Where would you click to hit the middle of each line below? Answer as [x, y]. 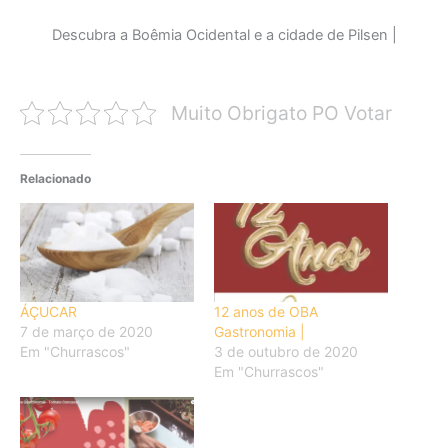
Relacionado [55, 178]
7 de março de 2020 [86, 332]
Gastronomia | [259, 332]
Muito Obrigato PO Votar [281, 112]
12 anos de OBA [266, 312]
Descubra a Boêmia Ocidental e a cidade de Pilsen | [224, 35]
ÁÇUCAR [48, 312]
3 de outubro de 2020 [286, 352]
